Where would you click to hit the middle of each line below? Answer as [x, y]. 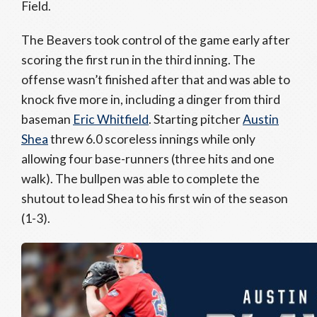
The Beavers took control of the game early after [156, 40]
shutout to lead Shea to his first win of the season [155, 198]
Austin [261, 119]
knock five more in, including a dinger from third [151, 99]
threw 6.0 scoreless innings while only [152, 139]
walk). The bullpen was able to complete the [140, 179]
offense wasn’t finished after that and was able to [156, 80]
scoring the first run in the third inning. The [138, 60]
